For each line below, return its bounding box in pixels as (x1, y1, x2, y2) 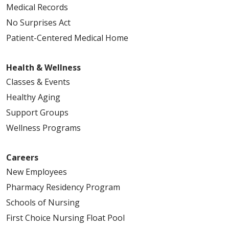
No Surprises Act (6, 17, 71, 29)
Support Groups (6, 107, 68, 119)
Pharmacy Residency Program (6, 181, 120, 193)
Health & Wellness (6, 62, 81, 74)
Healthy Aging (6, 91, 60, 103)
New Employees (6, 166, 67, 178)
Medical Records (6, 2, 68, 13)
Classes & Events (6, 76, 70, 88)
